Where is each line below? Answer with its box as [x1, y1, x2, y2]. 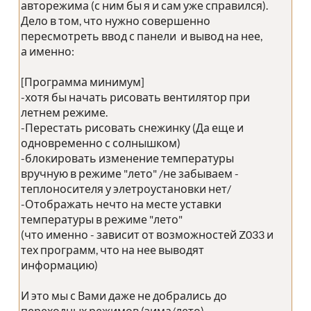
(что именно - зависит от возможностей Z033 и [21, 228, 274, 242]
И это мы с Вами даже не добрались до [21, 289, 227, 303]
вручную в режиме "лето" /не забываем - [21, 167, 239, 180]
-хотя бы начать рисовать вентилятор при [21, 90, 250, 104]
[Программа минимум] [21, 75, 144, 89]
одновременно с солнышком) [21, 136, 180, 150]
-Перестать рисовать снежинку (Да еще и [21, 121, 244, 135]
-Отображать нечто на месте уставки [21, 197, 221, 211]
